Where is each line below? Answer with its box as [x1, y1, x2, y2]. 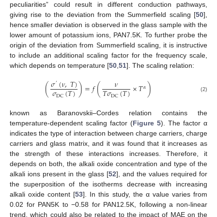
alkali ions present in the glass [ [10, 170, 108, 178]
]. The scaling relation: [126, 61, 194, 69]
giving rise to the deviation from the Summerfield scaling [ [10, 10, 196, 18]
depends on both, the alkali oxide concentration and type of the [10, 159, 207, 168]
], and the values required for [116, 170, 207, 178]
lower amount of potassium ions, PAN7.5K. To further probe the [10, 31, 207, 39]
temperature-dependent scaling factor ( [10, 119, 133, 127]
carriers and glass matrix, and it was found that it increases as [10, 139, 207, 147]
